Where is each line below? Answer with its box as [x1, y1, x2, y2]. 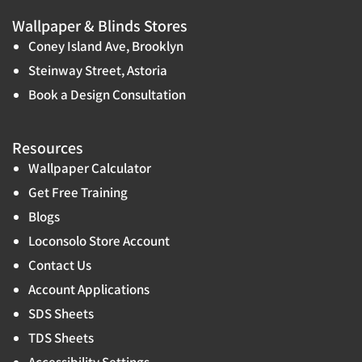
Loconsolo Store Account [28, 231, 170, 250]
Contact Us [28, 255, 91, 274]
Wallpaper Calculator [28, 158, 151, 177]
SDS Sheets [28, 304, 94, 322]
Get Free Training [28, 183, 128, 201]
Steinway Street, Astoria [28, 61, 167, 79]
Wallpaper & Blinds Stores [12, 15, 187, 36]
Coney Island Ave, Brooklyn [28, 36, 183, 55]
